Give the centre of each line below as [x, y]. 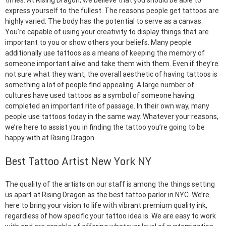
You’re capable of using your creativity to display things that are [107, 32]
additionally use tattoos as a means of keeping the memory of [105, 53]
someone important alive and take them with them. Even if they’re [112, 64]
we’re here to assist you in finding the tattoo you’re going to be [105, 127]
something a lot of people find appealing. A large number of [100, 85]
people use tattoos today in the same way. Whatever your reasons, [112, 117]
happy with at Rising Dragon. [50, 138]
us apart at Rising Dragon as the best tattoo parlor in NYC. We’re [107, 195]
